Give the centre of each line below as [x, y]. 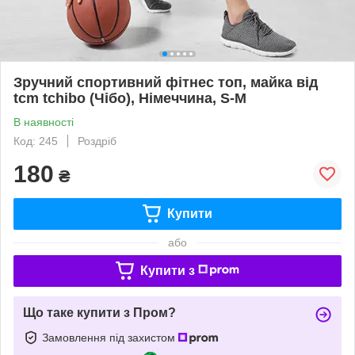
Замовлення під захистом [110, 337]
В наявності [44, 122]
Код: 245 [36, 141]
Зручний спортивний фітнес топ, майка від [166, 82]
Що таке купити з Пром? [99, 312]
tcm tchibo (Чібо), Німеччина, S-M [130, 98]
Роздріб [97, 141]
